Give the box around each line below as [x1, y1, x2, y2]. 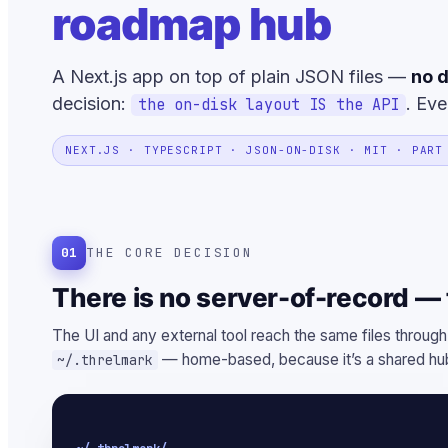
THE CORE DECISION [86, 243, 253, 261]
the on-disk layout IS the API [138, 94, 399, 115]
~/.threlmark [57, 350, 153, 369]
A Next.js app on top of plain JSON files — [52, 65, 411, 87]
